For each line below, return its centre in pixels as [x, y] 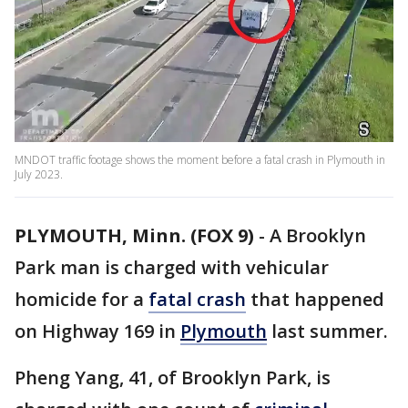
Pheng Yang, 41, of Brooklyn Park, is [173, 378]
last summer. [330, 331]
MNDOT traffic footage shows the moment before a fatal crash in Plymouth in [200, 160]
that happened [315, 300]
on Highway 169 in [97, 331]
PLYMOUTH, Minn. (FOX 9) [134, 236]
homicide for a [82, 300]
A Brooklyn [318, 236]
